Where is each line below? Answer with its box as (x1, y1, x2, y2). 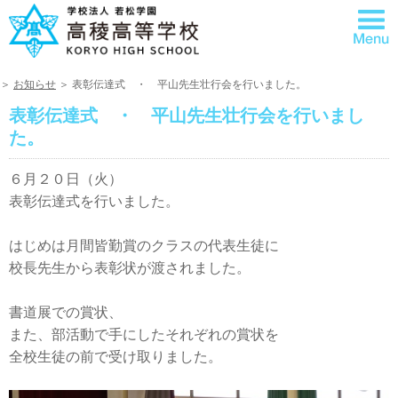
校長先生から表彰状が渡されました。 (9, 259, 251, 275)
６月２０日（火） (9, 171, 123, 187)
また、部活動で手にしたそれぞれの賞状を (9, 326, 279, 342)
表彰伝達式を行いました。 (9, 193, 179, 209)
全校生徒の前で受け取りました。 (9, 348, 222, 364)
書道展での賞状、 (9, 304, 123, 320)
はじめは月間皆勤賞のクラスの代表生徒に (9, 237, 279, 253)
